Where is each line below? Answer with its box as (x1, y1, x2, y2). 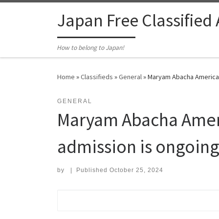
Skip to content (13, 9, 61, 19)
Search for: (57, 192, 106, 200)
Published (76, 167, 109, 174)
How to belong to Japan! (57, 44, 125, 52)
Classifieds (81, 72, 113, 82)
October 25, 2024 (109, 167, 163, 174)
